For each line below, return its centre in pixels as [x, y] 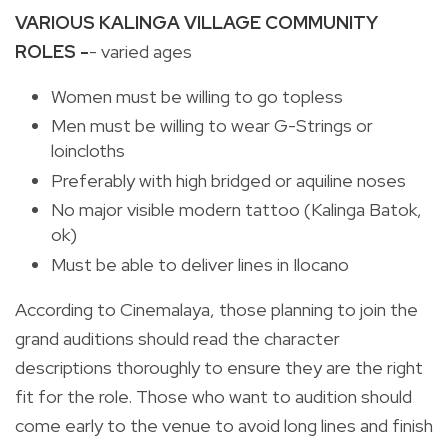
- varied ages [140, 51]
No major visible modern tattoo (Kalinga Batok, [236, 210]
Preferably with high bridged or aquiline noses [228, 180]
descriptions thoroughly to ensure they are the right [219, 367]
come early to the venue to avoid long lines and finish [224, 425]
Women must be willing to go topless [197, 96]
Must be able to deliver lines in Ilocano [200, 264]
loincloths [88, 151]
